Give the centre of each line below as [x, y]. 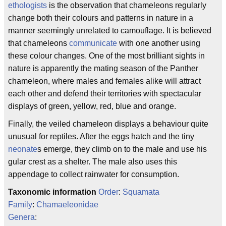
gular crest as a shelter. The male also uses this [93, 162]
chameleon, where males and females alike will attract [104, 81]
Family [20, 205]
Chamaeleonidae [67, 205]
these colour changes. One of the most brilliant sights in [106, 56]
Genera [21, 217]
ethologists [27, 6]
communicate [93, 43]
